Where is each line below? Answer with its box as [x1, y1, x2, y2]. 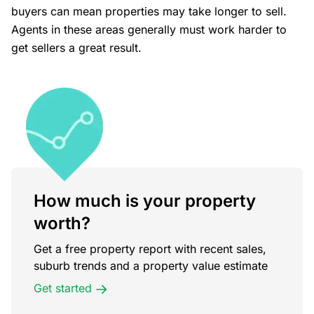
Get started [34, 280, 92, 295]
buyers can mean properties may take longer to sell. [11, 4, 287, 19]
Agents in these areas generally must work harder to [11, 22, 287, 37]
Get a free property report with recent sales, [34, 241, 266, 256]
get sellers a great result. [11, 41, 142, 55]
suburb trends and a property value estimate [34, 258, 268, 273]
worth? [34, 212, 90, 233]
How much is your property [34, 190, 256, 211]
